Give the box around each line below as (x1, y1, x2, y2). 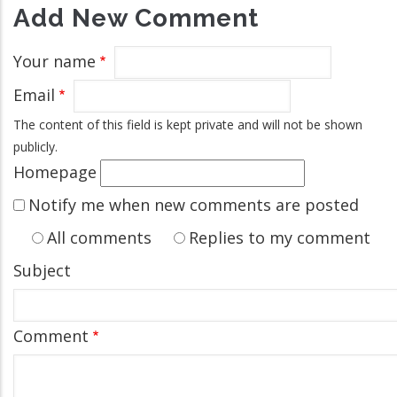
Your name (13, 51, 96, 72)
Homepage (13, 161, 97, 183)
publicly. (13, 138, 58, 155)
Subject (13, 260, 71, 281)
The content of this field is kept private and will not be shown (13, 116, 362, 133)
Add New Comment (13, 3, 259, 33)
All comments (47, 227, 152, 248)
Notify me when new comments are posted (28, 194, 359, 215)
